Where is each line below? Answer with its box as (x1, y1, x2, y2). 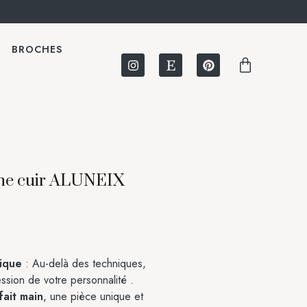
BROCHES (11, 42, 63, 56)
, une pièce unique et (43, 288, 143, 304)
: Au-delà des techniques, (22, 256, 146, 271)
